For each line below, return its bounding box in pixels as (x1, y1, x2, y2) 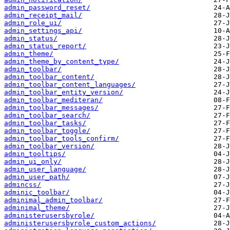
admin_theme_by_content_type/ (4, 57, 119, 66)
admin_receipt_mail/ (4, 11, 82, 20)
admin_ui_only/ (4, 158, 62, 166)
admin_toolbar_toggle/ (4, 127, 90, 135)
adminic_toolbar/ (4, 188, 70, 197)
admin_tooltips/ (4, 150, 66, 158)
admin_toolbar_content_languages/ (4, 81, 136, 89)
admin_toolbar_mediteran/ (4, 96, 103, 104)
